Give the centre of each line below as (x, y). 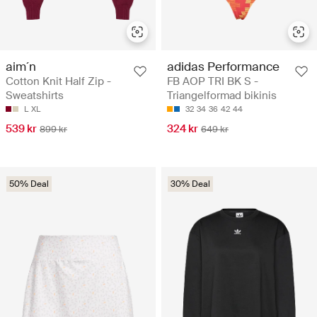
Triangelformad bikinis (222, 96)
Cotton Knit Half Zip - (58, 81)
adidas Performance (223, 67)
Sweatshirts (35, 96)
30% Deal (190, 184)
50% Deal (29, 184)
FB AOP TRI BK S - (213, 81)
